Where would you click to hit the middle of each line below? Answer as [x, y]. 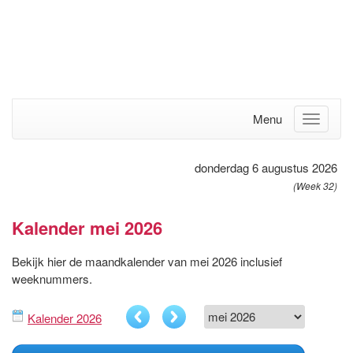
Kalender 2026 [65, 318]
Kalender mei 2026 [87, 227]
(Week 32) [315, 185]
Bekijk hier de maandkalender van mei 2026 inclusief [147, 261]
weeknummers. [52, 278]
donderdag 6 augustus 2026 [266, 167]
